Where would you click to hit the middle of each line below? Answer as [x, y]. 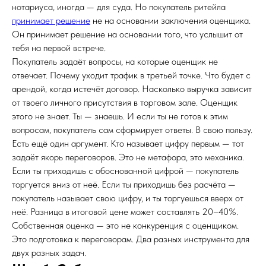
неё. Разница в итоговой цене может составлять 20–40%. [125, 212]
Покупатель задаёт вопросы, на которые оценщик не [115, 61]
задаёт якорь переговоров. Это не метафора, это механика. [128, 157]
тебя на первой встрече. [59, 48]
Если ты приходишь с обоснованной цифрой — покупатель [125, 171]
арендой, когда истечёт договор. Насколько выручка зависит [132, 89]
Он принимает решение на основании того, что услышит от [127, 34]
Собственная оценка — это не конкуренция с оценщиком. [125, 225]
